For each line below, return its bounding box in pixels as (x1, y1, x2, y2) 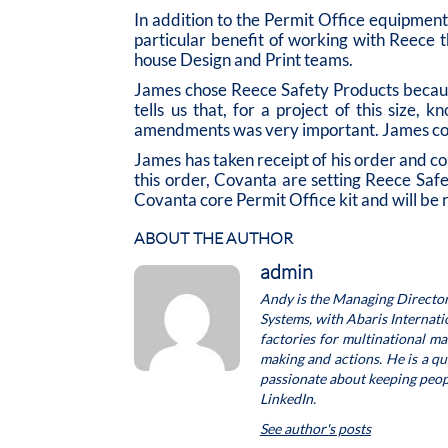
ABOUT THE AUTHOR (134, 228, 294, 249)
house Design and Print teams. (134, 49, 354, 71)
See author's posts (259, 420, 371, 438)
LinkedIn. (259, 390, 316, 408)
